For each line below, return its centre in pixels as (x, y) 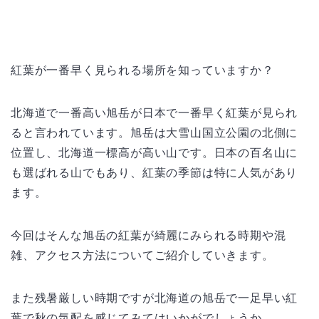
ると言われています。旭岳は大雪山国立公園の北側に (155, 132)
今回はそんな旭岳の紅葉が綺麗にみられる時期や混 (148, 235)
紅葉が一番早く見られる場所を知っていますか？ (142, 70)
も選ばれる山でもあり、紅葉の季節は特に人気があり (155, 172)
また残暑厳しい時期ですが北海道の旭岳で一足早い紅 (155, 298)
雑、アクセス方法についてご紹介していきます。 (142, 255)
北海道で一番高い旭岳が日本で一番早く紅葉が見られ (155, 113)
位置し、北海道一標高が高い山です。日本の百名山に (155, 152)
